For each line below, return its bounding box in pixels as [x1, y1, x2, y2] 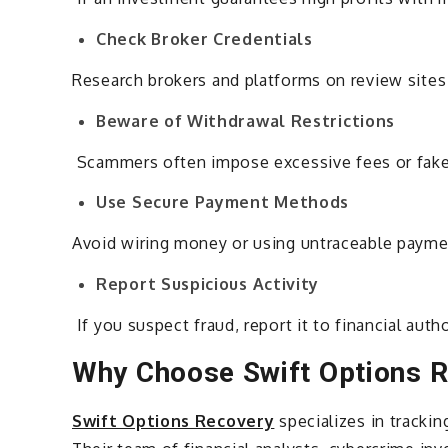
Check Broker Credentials [96, 29, 318, 50]
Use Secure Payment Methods [96, 192, 354, 213]
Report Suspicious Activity [96, 273, 320, 294]
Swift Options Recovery [72, 410, 275, 431]
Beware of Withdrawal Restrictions [96, 110, 400, 131]
